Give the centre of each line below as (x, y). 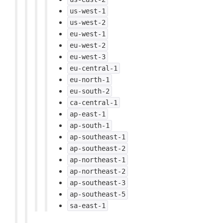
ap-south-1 (90, 125)
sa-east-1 (88, 206)
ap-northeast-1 (98, 160)
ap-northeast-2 (98, 171)
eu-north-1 (90, 80)
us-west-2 (88, 22)
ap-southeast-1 (98, 137)
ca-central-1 (94, 103)
